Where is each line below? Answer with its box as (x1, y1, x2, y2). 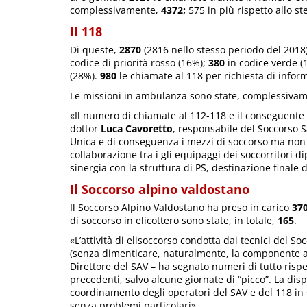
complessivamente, (70, 3, 161, 17)
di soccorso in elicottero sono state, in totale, (70, 214, 278, 228)
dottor (70, 122, 101, 136)
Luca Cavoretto (101, 122, 173, 136)
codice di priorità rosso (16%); (70, 56, 208, 70)
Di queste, (70, 43, 119, 57)
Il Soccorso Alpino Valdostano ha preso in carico (70, 201, 292, 214)
